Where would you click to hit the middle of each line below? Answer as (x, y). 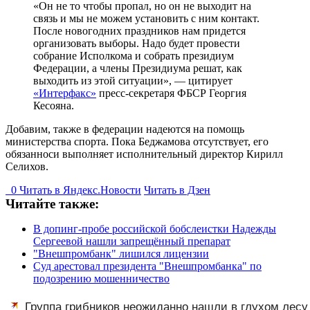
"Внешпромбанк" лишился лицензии (121, 253)
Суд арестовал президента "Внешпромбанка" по (147, 266)
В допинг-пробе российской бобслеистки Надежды (155, 228)
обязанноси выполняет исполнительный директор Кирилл (144, 154)
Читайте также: (52, 203)
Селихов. (27, 166)
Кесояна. (54, 105)
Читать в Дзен (177, 190)
